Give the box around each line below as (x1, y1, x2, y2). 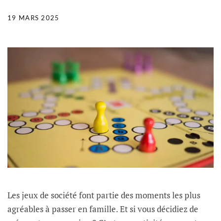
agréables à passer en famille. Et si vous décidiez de (7, 203, 198, 215)
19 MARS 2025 (7, 14, 60, 22)
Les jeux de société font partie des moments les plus (7, 189, 200, 201)
